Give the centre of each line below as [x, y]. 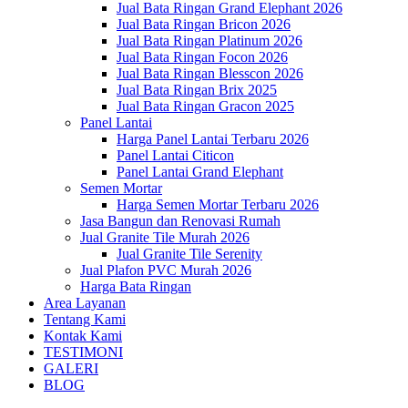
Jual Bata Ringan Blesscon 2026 [210, 73]
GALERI [71, 368]
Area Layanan [85, 303]
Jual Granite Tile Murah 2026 [165, 237]
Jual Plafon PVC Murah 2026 [166, 270]
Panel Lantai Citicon [175, 155]
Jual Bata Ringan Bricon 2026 [204, 24]
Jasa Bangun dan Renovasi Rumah [180, 221]
